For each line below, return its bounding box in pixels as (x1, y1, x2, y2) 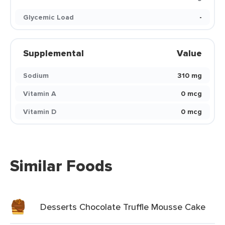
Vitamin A (23, 88, 56, 98)
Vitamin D (23, 106, 56, 117)
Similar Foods (10, 154, 113, 178)
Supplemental (23, 47, 84, 60)
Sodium (23, 70, 49, 80)
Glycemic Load (23, 12, 74, 22)
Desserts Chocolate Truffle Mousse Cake (40, 200, 205, 213)
